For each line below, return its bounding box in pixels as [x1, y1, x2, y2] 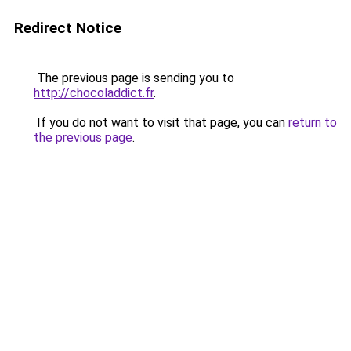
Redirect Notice [14, 19, 121, 37]
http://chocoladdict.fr [34, 85, 154, 100]
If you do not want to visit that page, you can [34, 115, 288, 130]
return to [288, 115, 337, 130]
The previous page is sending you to [34, 71, 234, 85]
